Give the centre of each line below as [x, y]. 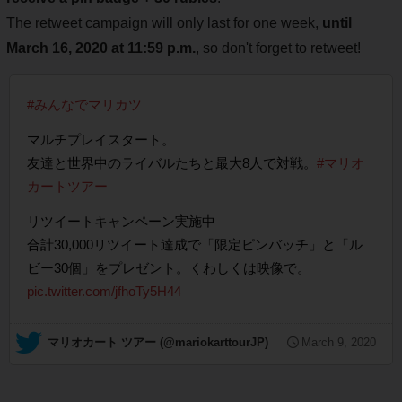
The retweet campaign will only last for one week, [164, 23]
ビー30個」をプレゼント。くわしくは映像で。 [169, 268]
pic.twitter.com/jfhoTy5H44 [104, 292]
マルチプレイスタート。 [101, 140]
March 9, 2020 [339, 343]
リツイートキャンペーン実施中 [121, 222]
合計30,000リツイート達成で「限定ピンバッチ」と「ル [195, 245]
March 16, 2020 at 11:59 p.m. [101, 48]
